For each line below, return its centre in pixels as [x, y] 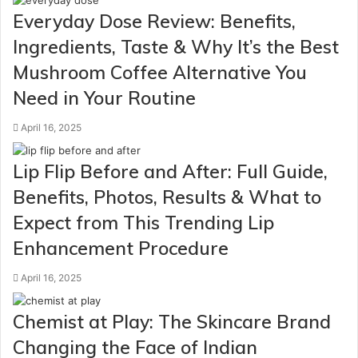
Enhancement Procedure [121, 248]
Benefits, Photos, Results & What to [167, 197]
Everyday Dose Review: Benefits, [154, 21]
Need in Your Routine [104, 98]
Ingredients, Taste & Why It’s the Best [176, 47]
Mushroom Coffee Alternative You [160, 72]
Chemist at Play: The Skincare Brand [172, 322]
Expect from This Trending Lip [143, 223]
